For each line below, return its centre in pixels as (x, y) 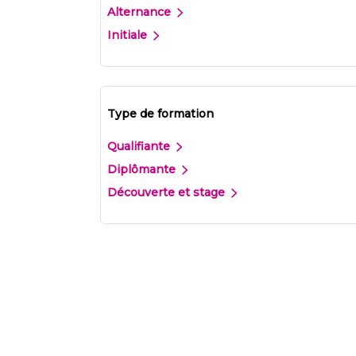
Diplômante (143, 169)
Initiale (129, 35)
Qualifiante (140, 146)
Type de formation (161, 113)
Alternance (141, 12)
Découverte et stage (168, 192)
